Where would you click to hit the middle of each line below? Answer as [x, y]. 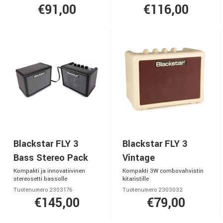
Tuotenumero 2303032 [153, 190]
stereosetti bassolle [40, 179]
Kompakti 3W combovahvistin [163, 171]
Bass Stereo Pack [51, 158]
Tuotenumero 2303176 [43, 190]
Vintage [139, 158]
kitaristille [136, 179]
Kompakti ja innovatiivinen [49, 171]
